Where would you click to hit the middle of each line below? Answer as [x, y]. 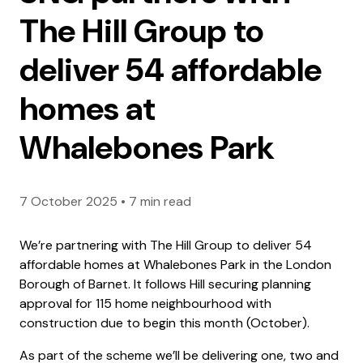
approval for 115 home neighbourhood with [145, 303]
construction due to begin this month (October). [164, 322]
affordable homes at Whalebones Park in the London [175, 264]
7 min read [160, 201]
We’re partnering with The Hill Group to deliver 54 [166, 245]
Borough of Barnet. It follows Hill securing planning [165, 284]
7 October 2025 [68, 201]
